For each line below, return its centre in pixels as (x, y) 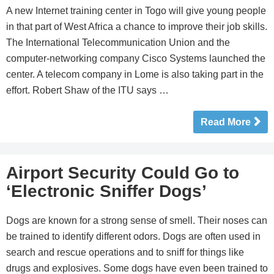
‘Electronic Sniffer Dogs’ (106, 191)
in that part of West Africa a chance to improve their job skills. (137, 27)
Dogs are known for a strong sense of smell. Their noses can (137, 220)
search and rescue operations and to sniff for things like (125, 252)
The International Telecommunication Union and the (118, 43)
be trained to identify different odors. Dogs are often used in (133, 236)
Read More (226, 122)
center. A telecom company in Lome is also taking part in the (135, 74)
